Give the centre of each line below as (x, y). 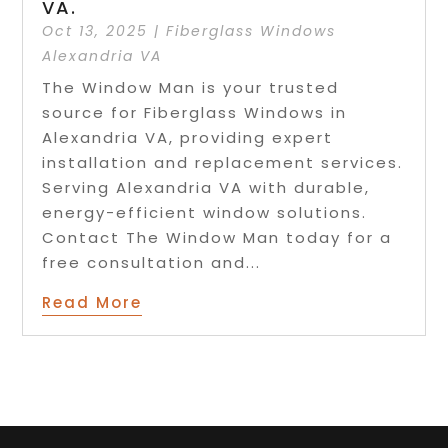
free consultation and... (152, 263)
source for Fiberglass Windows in (195, 113)
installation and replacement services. (223, 163)
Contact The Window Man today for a (217, 238)
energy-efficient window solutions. (205, 213)
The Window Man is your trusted (191, 88)
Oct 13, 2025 (95, 31)
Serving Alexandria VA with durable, (206, 188)
